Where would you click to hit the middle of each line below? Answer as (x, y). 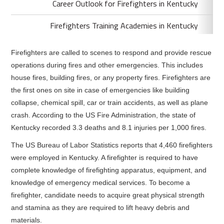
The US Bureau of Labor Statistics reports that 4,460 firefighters (112, 145)
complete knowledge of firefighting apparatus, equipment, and (109, 170)
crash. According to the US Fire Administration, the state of (103, 115)
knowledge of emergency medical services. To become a (101, 182)
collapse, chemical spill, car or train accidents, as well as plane (110, 102)
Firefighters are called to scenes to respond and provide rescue (111, 52)
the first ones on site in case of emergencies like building (100, 90)
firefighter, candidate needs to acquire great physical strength (108, 195)
